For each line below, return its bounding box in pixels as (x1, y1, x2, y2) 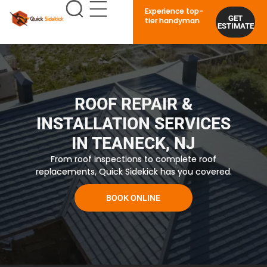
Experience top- (145, 6, 204, 16)
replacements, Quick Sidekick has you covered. (35, 165, 232, 178)
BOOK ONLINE (106, 193, 161, 203)
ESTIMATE (217, 21, 254, 30)
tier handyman (145, 15, 200, 26)
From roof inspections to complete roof (51, 153, 216, 165)
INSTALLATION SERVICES (36, 113, 231, 133)
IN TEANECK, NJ (72, 133, 195, 153)
